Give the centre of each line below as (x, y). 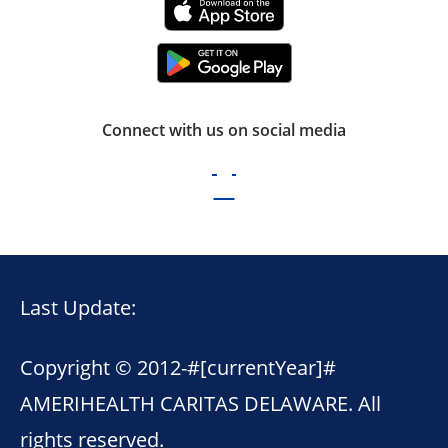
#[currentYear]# (261, 366)
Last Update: (80, 306)
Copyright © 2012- (103, 366)
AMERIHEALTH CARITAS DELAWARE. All (200, 402)
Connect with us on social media (224, 129)
